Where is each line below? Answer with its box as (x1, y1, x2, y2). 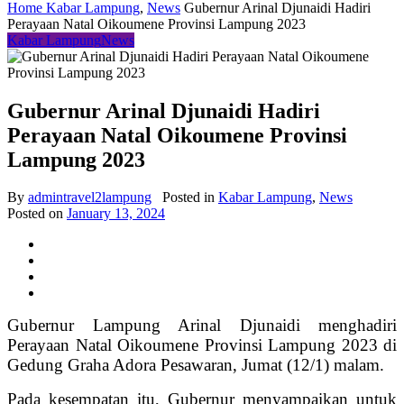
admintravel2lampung (28, 189, 151, 206)
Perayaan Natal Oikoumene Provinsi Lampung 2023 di (7, 335, 397, 355)
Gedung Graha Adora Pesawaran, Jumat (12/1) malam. (7, 355, 384, 375)
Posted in (159, 189, 218, 206)
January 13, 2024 (67, 206, 165, 222)
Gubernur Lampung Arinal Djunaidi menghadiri (7, 316, 397, 335)
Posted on (7, 206, 67, 222)
